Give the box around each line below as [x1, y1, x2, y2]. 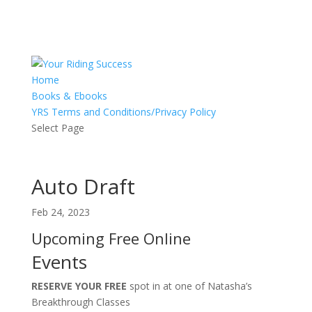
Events [31, 249, 87, 274]
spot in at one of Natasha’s [126, 279, 252, 292]
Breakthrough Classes [31, 295, 130, 309]
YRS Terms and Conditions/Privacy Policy [31, 105, 216, 118]
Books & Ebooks [31, 89, 107, 102]
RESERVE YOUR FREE [31, 279, 127, 292]
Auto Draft [31, 172, 135, 201]
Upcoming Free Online [31, 228, 191, 249]
